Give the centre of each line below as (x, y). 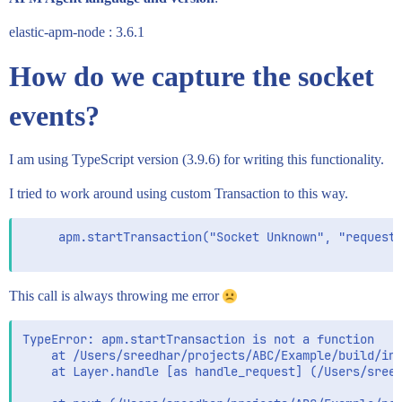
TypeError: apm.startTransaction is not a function (198, 340)
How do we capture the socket (192, 77)
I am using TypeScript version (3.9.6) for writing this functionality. (197, 160)
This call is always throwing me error (116, 296)
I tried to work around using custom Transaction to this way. (179, 194)
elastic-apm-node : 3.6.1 (77, 32)
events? (54, 116)
